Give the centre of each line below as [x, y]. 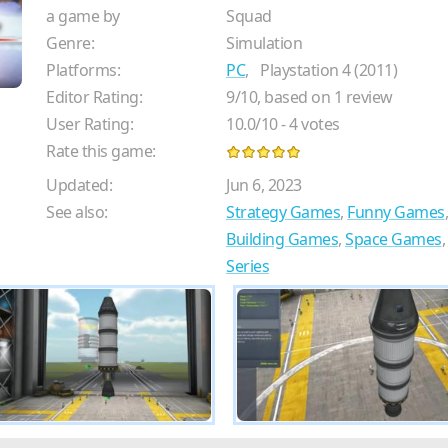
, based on [295, 97]
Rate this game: [101, 151]
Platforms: [83, 70]
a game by [83, 16]
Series [247, 266]
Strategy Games [283, 212]
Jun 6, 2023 [264, 185]
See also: [77, 212]
